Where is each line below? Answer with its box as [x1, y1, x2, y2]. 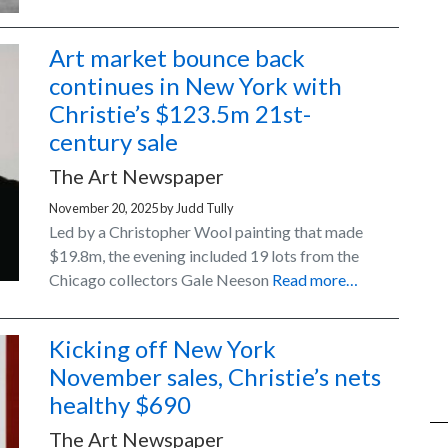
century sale [49, 127, 178, 157]
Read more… [272, 270, 358, 290]
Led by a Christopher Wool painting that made [49, 222, 363, 242]
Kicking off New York [49, 334, 276, 364]
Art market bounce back [49, 43, 305, 73]
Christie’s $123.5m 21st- [49, 99, 311, 129]
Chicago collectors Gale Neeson [49, 270, 272, 290]
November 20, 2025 [49, 200, 158, 217]
